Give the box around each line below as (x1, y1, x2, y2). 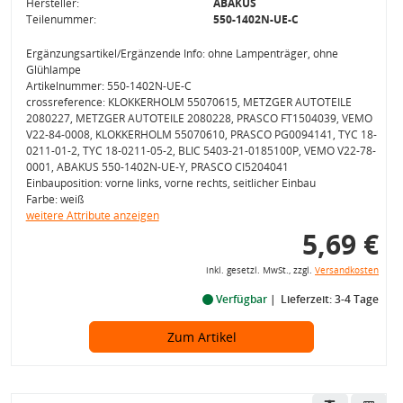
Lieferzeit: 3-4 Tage (280, 291, 379, 307)
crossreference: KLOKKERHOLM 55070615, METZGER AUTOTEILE (25, 94, 352, 110)
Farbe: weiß (25, 192, 84, 207)
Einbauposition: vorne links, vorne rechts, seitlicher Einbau (25, 175, 316, 191)
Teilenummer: (25, 12, 96, 27)
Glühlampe (25, 62, 81, 77)
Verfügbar (212, 291, 270, 307)
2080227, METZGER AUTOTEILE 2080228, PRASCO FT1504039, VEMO (25, 111, 372, 126)
